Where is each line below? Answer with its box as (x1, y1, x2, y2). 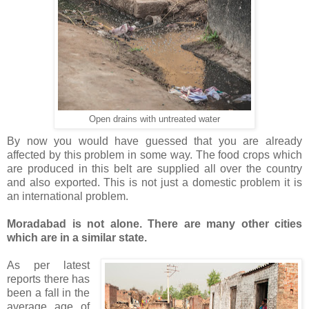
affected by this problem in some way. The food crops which (7, 148, 302, 161)
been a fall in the (7, 286, 90, 299)
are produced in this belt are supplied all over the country (7, 162, 302, 175)
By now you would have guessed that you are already (7, 134, 302, 147)
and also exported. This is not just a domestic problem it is (7, 176, 302, 188)
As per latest (7, 259, 90, 271)
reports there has (7, 272, 90, 285)
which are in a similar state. (7, 231, 147, 243)
